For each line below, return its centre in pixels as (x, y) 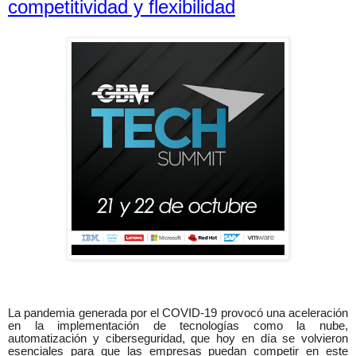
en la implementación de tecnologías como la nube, (178, 326)
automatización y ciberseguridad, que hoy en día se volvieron (178, 339)
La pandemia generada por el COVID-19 (114, 313)
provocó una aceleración (284, 313)
